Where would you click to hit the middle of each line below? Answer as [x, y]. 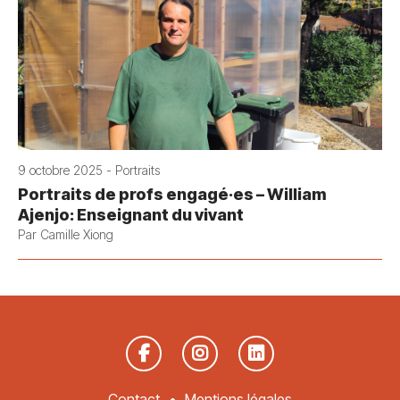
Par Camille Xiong [66, 234]
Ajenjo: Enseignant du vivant [131, 214]
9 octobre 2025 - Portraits [89, 170]
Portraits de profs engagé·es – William [172, 194]
